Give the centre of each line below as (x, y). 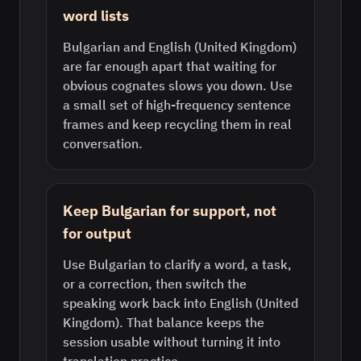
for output (97, 233)
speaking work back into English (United (180, 303)
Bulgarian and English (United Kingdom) (180, 47)
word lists (96, 16)
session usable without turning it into (172, 342)
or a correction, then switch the (155, 284)
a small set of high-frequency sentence (177, 105)
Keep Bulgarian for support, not (170, 211)
